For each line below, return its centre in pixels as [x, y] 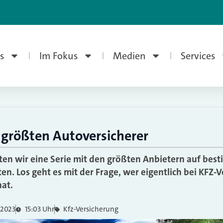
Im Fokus [58, 56]
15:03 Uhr [39, 209]
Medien [129, 56]
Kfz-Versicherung [91, 209]
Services [198, 56]
